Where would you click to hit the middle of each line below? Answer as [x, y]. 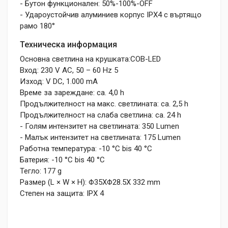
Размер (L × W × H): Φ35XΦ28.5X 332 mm [90, 182]
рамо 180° [37, 26]
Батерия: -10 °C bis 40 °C [62, 160]
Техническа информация [68, 44]
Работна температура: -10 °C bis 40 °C [86, 148]
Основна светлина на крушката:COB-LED [90, 59]
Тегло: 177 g [41, 171]
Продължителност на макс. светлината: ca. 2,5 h [104, 104]
